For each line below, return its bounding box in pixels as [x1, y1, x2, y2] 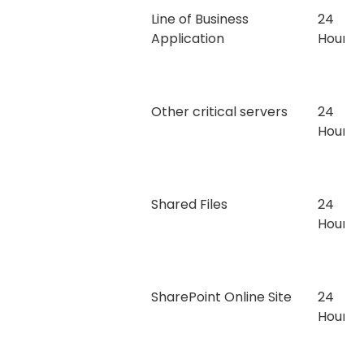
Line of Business [151, 10, 249, 29]
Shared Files [151, 195, 227, 214]
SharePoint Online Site [151, 288, 292, 307]
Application [151, 29, 224, 49]
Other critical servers [151, 102, 288, 122]
